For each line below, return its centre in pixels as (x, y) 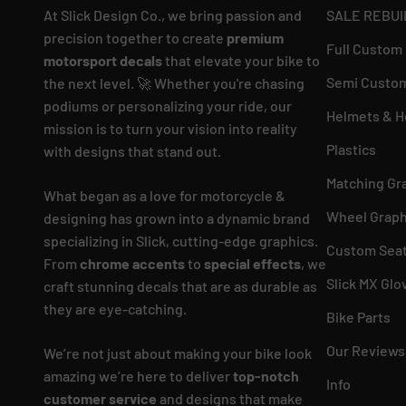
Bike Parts (358, 317)
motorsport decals (103, 61)
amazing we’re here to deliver (138, 376)
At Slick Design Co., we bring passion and (173, 15)
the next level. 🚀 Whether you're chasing (174, 83)
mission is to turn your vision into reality (170, 129)
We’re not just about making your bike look (178, 353)
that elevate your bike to (241, 61)
